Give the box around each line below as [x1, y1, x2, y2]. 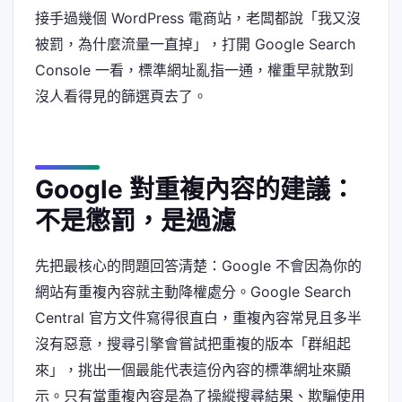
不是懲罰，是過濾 [35, 205, 236, 236]
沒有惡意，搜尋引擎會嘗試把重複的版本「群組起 [35, 335, 351, 354]
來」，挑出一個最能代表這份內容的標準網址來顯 [35, 361, 351, 380]
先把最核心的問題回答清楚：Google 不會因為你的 [35, 257, 362, 275]
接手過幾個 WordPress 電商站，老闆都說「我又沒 [35, 9, 361, 28]
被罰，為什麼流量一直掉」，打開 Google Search [35, 35, 355, 54]
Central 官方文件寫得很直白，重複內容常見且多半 [35, 309, 362, 328]
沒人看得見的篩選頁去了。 [35, 87, 207, 106]
